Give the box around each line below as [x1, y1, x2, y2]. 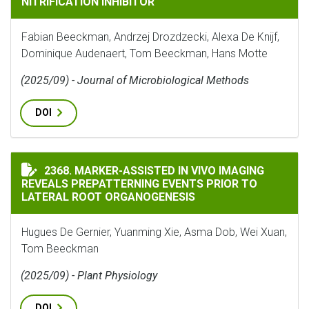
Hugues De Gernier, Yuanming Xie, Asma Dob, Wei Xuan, [21, 226, 287, 239]
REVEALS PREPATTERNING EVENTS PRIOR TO [21, 177, 257, 190]
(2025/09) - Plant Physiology [21, 269, 157, 282]
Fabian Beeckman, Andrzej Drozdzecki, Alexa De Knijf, [21, 30, 279, 43]
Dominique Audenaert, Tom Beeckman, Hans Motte [21, 47, 268, 60]
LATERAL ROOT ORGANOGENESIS [21, 190, 195, 203]
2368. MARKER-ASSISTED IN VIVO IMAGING [44, 164, 264, 177]
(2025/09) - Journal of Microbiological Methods [21, 74, 249, 87]
